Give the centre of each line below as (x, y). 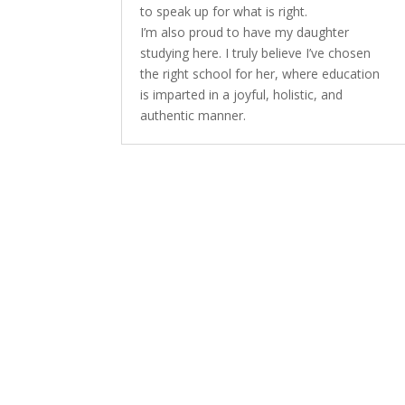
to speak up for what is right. (224, 12)
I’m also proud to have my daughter (245, 33)
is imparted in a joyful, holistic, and (242, 95)
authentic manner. (193, 116)
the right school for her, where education (260, 74)
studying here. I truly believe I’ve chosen (256, 53)
